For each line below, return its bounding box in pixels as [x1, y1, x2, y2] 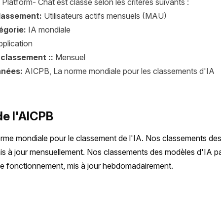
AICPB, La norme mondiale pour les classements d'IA [24, 66, 215, 76]
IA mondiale [28, 25, 71, 35]
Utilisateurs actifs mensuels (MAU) [43, 11, 167, 21]
